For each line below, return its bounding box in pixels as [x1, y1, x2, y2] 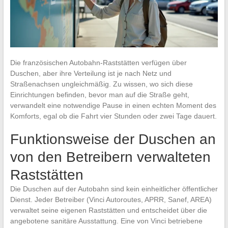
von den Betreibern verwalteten [10, 149, 211, 165]
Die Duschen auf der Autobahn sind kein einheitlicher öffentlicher [10, 184, 218, 193]
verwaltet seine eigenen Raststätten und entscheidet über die [10, 206, 207, 214]
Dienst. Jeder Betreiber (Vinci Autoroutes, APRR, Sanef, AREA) [10, 195, 212, 204]
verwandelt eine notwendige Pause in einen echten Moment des [10, 101, 216, 109]
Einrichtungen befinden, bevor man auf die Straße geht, [10, 90, 189, 99]
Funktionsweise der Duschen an [10, 131, 216, 147]
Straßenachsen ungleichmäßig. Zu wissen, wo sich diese [10, 79, 193, 88]
